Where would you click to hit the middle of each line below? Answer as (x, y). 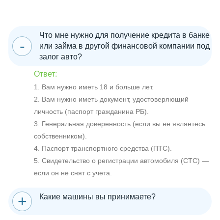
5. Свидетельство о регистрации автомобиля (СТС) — (121, 161)
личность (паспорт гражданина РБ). (91, 112)
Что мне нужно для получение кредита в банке (124, 35)
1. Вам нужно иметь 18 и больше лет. (94, 87)
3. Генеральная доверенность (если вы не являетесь (120, 124)
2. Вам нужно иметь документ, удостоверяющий (111, 99)
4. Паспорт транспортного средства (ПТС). (103, 149)
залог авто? (61, 57)
